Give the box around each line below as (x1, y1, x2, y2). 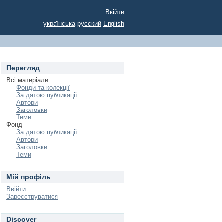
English (103, 20, 124, 27)
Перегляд (6, 64, 40, 72)
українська (43, 20, 75, 27)
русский (77, 20, 101, 27)
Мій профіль (6, 173, 51, 181)
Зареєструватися (6, 193, 58, 200)
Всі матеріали (6, 76, 48, 84)
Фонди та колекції (16, 84, 70, 91)
